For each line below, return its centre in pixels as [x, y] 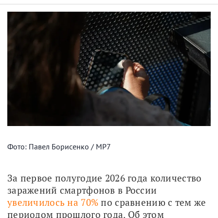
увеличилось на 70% [53, 202]
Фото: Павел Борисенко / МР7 [60, 146]
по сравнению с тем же [152, 202]
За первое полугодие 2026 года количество [105, 178]
